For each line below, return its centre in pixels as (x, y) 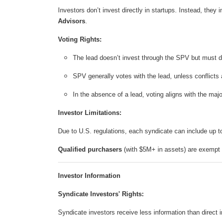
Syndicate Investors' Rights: (101, 194)
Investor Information (89, 176)
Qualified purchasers (90, 150)
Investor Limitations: (90, 113)
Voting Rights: (80, 40)
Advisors (72, 21)
